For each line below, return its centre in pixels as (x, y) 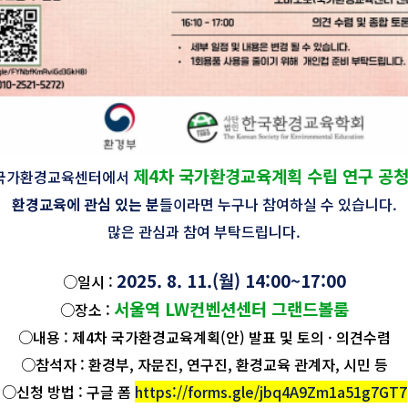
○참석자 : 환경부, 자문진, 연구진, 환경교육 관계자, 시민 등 (204, 364)
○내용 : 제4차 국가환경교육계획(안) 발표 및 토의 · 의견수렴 (204, 337)
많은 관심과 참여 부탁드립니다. (204, 231)
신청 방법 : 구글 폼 (75, 391)
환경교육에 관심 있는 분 (85, 204)
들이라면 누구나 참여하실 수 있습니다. (278, 204)
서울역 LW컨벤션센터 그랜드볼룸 (231, 308)
